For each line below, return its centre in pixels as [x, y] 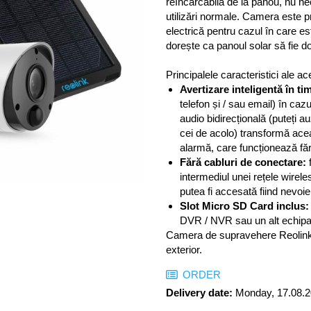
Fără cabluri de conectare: [243, 162]
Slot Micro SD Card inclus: [244, 206]
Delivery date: [199, 293]
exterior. [185, 250]
